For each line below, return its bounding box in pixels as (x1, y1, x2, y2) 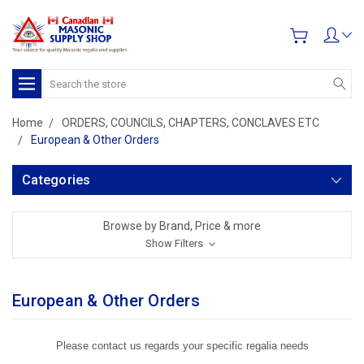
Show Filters (145, 237, 206, 249)
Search (41, 71, 78, 84)
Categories (22, 172, 91, 188)
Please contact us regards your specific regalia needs (55, 340, 309, 352)
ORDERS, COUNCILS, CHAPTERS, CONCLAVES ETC (62, 116, 319, 129)
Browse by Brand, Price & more (103, 219, 261, 232)
